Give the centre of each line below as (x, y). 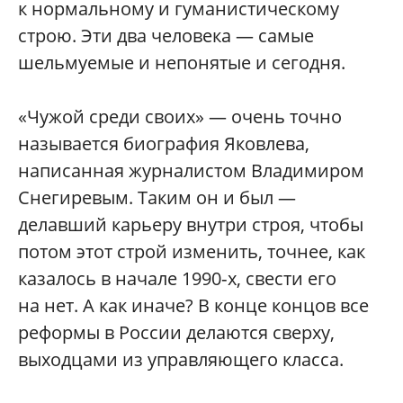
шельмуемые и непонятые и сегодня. (182, 63)
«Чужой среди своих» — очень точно (180, 117)
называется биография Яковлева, (164, 144)
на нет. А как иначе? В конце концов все (193, 306)
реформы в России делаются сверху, (176, 333)
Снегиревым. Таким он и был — (157, 198)
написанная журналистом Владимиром (191, 171)
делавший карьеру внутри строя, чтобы (191, 225)
